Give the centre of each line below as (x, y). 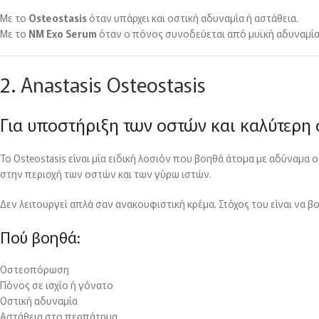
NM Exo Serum (63, 34)
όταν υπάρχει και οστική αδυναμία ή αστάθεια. (193, 18)
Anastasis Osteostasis (113, 84)
